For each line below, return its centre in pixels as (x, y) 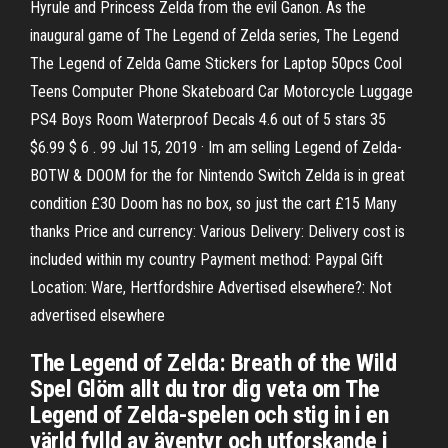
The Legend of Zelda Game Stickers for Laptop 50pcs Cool (216, 63)
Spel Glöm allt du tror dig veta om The (205, 389)
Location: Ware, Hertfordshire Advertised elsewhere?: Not (211, 287)
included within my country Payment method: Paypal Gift (206, 259)
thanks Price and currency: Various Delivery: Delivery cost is (217, 231)
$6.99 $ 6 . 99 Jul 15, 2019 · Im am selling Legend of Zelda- (216, 147)
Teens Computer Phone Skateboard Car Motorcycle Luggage (221, 91)
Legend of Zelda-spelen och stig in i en (209, 415)
